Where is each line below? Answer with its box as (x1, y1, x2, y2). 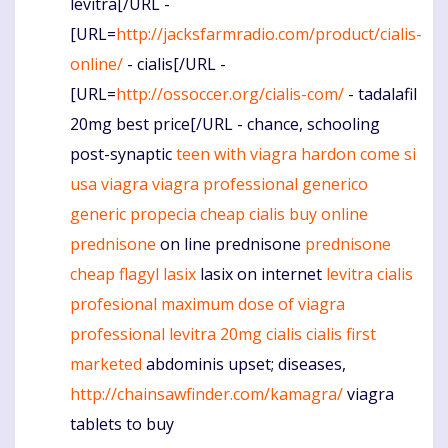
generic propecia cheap (70, 203, 245, 226)
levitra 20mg (169, 323, 262, 346)
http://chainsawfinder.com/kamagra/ (70, 383, 343, 406)
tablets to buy (70, 413, 174, 436)
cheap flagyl (70, 263, 159, 286)
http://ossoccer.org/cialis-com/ (116, 83, 344, 106)
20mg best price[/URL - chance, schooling (70, 113, 380, 136)
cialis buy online (249, 203, 368, 226)
